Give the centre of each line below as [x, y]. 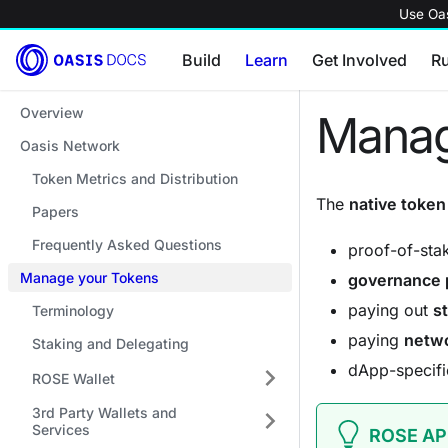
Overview [52, 112]
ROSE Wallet [73, 378]
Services [61, 429]
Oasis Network [70, 145]
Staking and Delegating [110, 343]
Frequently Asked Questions [127, 244]
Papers [55, 211]
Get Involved [360, 60]
